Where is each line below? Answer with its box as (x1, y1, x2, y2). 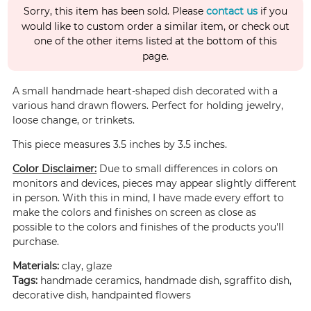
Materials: (12, 260, 62, 273)
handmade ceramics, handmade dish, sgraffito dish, (40, 274, 292, 287)
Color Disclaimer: (12, 162, 97, 176)
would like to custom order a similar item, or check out (22, 19, 289, 33)
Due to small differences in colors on (96, 162, 278, 176)
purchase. (12, 235, 60, 249)
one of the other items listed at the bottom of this (34, 35, 277, 48)
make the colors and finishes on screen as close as (12, 206, 257, 219)
